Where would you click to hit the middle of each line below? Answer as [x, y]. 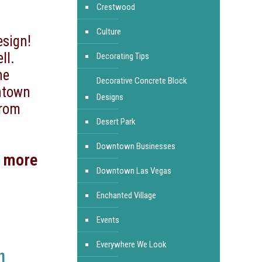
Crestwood [116, 7]
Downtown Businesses [136, 146]
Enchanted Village [126, 195]
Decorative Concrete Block [142, 81]
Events [108, 220]
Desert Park [116, 122]
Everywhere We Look [131, 244]
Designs [110, 97]
